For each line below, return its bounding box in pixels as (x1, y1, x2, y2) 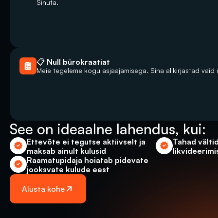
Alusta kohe (22, 183, 65, 194)
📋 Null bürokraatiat (36, 57, 110, 67)
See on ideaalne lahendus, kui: (10, 120, 210, 138)
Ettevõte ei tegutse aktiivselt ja (27, 137, 145, 146)
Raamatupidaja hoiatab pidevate (27, 155, 148, 165)
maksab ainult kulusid (27, 146, 106, 156)
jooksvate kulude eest (27, 164, 109, 174)
